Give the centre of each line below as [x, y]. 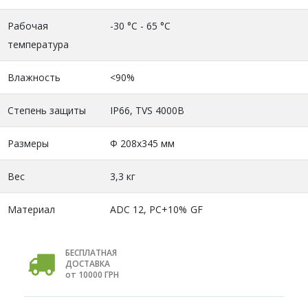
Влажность [34, 77]
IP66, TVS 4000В [147, 110]
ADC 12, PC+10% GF [156, 209]
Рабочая [27, 25]
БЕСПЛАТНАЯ [91, 252]
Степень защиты [47, 110]
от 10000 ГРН [92, 274]
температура [38, 44]
